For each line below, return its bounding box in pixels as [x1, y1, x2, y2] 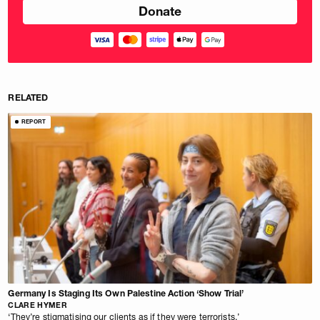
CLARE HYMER [8, 300, 67, 310]
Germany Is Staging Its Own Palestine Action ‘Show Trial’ [8, 288, 244, 299]
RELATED [8, 92, 49, 104]
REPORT [21, 118, 46, 126]
